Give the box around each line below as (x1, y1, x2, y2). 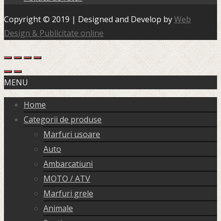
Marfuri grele (43, 188, 93, 199)
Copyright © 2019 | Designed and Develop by (4, 14, 174, 25)
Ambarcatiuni (43, 158, 93, 170)
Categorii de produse (24, 114, 102, 125)
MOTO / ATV (43, 173, 90, 184)
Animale (43, 203, 73, 214)
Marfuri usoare (43, 129, 100, 140)
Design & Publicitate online (4, 28, 104, 39)
